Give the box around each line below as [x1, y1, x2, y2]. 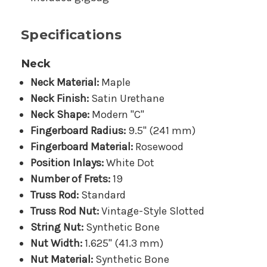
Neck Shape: [30, 108, 90, 122]
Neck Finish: [30, 92, 89, 105]
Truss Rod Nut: [30, 204, 100, 218]
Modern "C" [89, 108, 145, 122]
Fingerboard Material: [30, 140, 133, 154]
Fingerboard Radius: [30, 124, 126, 138]
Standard [79, 188, 126, 202]
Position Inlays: [30, 156, 104, 170]
